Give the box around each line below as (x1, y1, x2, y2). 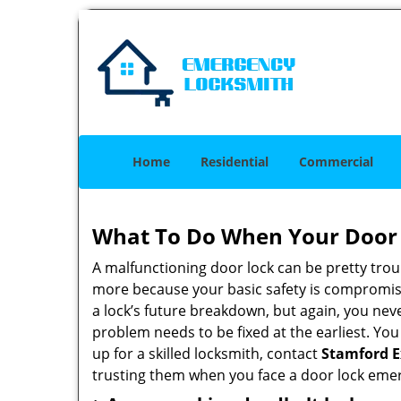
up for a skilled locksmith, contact (92, 344, 321, 363)
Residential (200, 153, 269, 170)
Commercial (299, 153, 373, 170)
